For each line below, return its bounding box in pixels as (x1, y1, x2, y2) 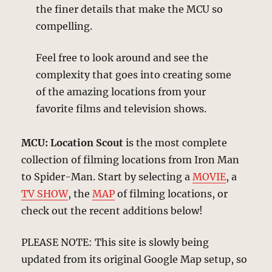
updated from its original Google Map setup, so (21, 253, 248, 265)
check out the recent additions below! (21, 204, 203, 217)
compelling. (36, 19, 93, 32)
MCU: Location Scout (21, 136, 124, 149)
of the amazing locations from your (36, 85, 206, 98)
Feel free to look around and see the (36, 51, 209, 64)
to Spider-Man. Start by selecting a (21, 170, 193, 183)
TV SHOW (21, 187, 69, 200)
